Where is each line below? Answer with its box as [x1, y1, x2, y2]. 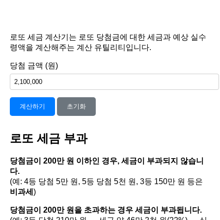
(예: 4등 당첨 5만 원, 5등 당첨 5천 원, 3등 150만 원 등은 [10, 177, 203, 186]
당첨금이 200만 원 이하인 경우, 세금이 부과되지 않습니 [10, 156, 204, 165]
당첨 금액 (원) [10, 61, 58, 70]
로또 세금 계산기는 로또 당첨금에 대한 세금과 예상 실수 [10, 33, 206, 41]
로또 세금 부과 [10, 132, 87, 145]
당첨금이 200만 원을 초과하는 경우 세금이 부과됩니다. [10, 205, 202, 214]
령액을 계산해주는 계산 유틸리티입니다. [10, 43, 151, 52]
